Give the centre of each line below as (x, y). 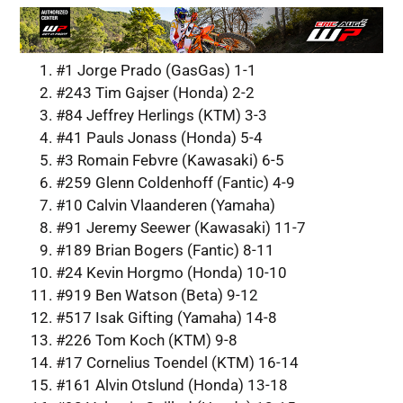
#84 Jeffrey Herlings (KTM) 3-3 (161, 116)
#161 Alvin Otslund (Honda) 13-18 (171, 385)
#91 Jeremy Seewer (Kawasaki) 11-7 (180, 228)
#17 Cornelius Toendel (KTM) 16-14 (177, 363)
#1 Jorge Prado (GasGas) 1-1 (156, 71)
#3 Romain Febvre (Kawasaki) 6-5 (170, 161)
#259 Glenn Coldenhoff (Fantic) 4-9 (175, 183)
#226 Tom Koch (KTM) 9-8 (146, 340)
